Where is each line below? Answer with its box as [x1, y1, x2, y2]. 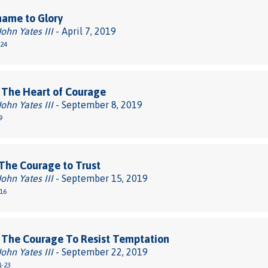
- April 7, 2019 [53, 26, 116, 36]
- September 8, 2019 [53, 99, 142, 110]
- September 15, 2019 [53, 173, 148, 184]
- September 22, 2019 [53, 246, 148, 257]
